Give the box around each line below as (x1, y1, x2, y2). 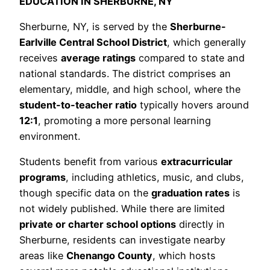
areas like (19, 250, 66, 262)
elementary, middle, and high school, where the (19, 83, 240, 96)
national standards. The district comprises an (19, 67, 231, 80)
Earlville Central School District (19, 36, 167, 49)
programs (19, 171, 66, 184)
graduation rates (151, 187, 230, 199)
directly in (176, 218, 225, 231)
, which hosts (152, 250, 216, 262)
